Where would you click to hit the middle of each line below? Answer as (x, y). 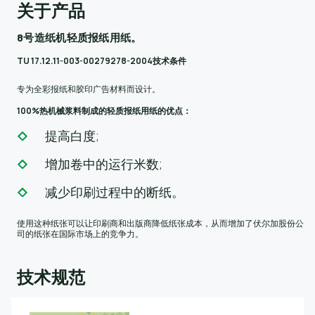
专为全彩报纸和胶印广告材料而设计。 (89, 89)
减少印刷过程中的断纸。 (115, 192)
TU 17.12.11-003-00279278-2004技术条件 (102, 61)
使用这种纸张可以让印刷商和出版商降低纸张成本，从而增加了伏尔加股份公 (160, 223)
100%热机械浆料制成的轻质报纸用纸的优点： (104, 111)
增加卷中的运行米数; (104, 164)
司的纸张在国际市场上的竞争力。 (80, 234)
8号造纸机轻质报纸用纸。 (79, 38)
